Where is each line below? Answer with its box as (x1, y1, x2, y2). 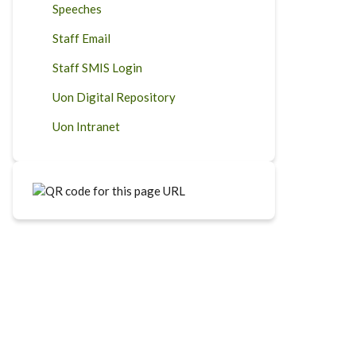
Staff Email (52, 31, 110, 45)
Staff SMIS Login (52, 60, 142, 75)
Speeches (52, 2, 102, 16)
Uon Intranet (52, 119, 120, 133)
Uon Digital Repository (52, 90, 176, 104)
